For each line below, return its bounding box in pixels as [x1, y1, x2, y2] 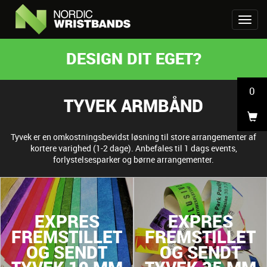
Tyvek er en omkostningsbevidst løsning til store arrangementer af [11, 131, 256, 142]
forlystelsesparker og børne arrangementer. [53, 154, 214, 165]
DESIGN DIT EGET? [66, 47, 201, 69]
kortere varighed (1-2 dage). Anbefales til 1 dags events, [30, 142, 237, 154]
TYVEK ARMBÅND [64, 94, 203, 117]
